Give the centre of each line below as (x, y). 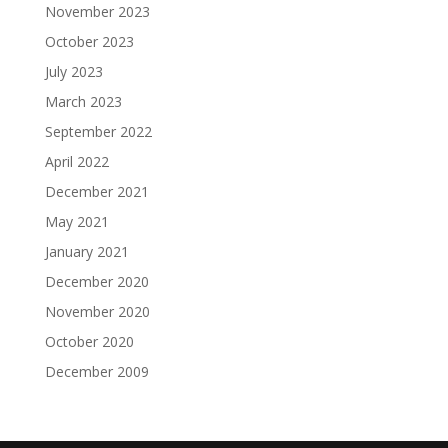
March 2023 (83, 101)
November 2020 (97, 311)
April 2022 (76, 161)
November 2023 (97, 11)
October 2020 (89, 341)
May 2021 (76, 221)
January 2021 (86, 251)
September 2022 (98, 131)
